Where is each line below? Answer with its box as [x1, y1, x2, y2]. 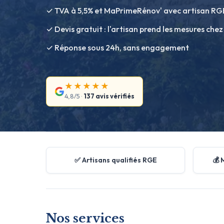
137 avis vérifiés [83, 92, 134, 100]
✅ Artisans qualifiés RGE [74, 155, 157, 164]
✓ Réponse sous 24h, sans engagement [46, 42, 189, 52]
